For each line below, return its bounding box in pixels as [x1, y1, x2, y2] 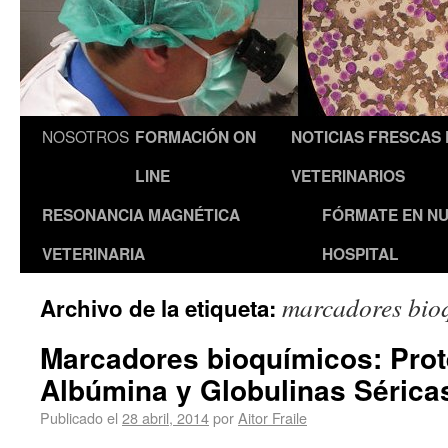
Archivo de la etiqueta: [40, 292, 282, 324]
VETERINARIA [42, 242, 145, 265]
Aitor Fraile [238, 407, 307, 428]
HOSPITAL [322, 242, 399, 265]
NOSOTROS [42, 125, 129, 147]
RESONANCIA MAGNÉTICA [42, 203, 240, 226]
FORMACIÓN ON [135, 125, 256, 148]
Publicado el [40, 407, 118, 428]
